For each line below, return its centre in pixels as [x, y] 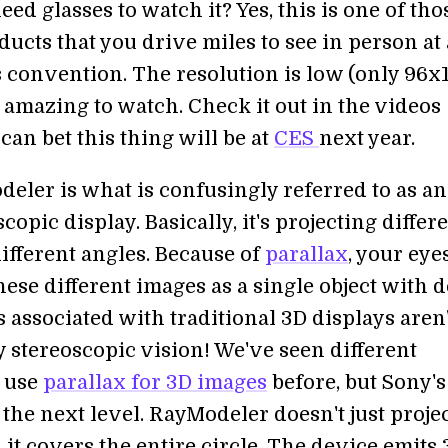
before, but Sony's [356, 382]
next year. [367, 138]
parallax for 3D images [155, 382]
